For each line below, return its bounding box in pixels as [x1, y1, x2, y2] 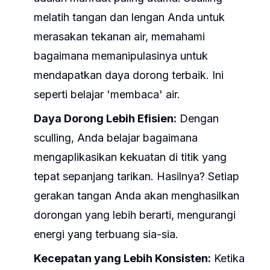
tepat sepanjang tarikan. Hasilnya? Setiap [34, 170, 239, 183]
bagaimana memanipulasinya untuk [34, 49, 208, 62]
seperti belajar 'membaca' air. [34, 88, 180, 101]
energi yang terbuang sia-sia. [34, 228, 178, 240]
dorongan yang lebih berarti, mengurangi [34, 209, 236, 221]
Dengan [177, 112, 219, 125]
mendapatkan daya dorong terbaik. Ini [34, 69, 224, 81]
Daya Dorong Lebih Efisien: [34, 112, 177, 125]
